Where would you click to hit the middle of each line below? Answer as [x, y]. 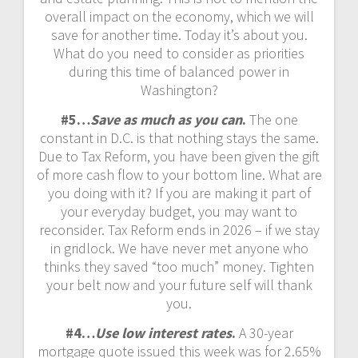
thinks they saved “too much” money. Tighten [179, 267]
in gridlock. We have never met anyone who [179, 249]
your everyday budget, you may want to [179, 212]
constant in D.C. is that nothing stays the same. [179, 138]
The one [272, 120]
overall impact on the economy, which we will [179, 17]
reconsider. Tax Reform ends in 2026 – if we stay [179, 230]
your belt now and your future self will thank [179, 285]
